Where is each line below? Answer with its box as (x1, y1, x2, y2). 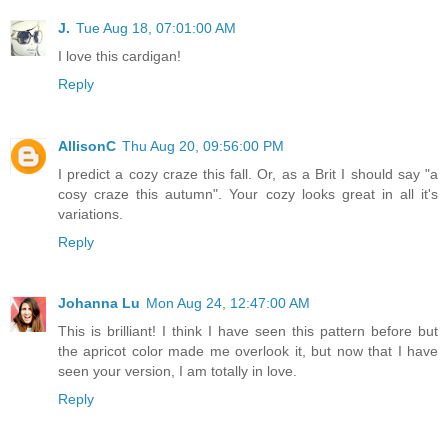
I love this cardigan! (58, 47, 181, 64)
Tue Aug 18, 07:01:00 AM (76, 19, 236, 36)
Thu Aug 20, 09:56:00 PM (122, 137, 284, 154)
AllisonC (58, 137, 116, 154)
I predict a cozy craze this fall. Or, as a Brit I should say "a (58, 165, 438, 182)
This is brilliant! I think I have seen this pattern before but (58, 323, 438, 340)
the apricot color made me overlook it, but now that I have (58, 343, 438, 360)
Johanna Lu (58, 295, 140, 312)
